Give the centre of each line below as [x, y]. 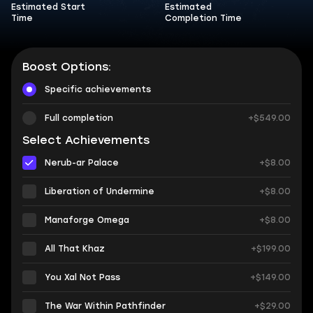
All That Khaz [75, 249]
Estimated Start [48, 7]
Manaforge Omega [87, 220]
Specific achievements [98, 89]
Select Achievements [86, 140]
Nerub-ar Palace [82, 163]
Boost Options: [67, 67]
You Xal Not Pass [82, 277]
